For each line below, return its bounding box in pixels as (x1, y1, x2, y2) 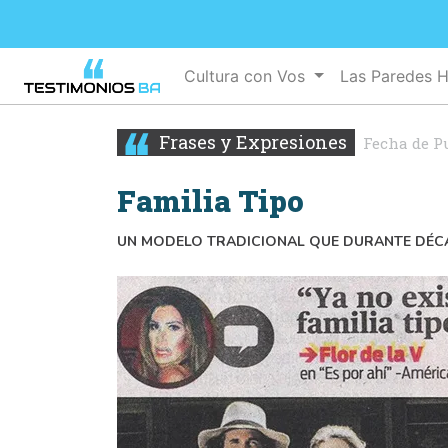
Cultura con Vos (184, 66, 311, 87)
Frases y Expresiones (155, 130, 347, 155)
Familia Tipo (117, 182, 304, 221)
